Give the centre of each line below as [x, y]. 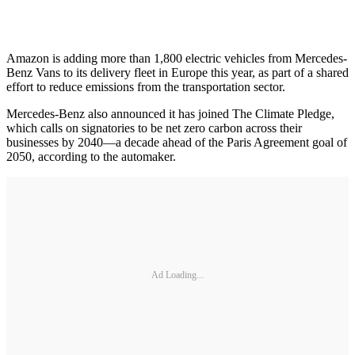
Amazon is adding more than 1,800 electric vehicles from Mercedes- [177, 58]
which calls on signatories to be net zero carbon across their [154, 128]
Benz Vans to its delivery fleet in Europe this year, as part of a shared [177, 72]
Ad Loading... [177, 275]
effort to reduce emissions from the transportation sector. [146, 86]
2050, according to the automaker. [91, 156]
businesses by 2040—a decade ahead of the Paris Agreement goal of [177, 142]
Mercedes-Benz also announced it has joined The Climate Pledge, [170, 113]
